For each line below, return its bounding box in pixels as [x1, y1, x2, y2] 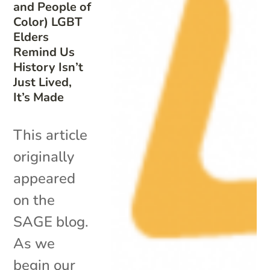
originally [13, 146, 75, 166]
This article [13, 125, 88, 145]
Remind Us [13, 43, 75, 60]
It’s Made [13, 89, 64, 105]
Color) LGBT [13, 13, 83, 30]
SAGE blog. [13, 212, 89, 231]
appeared [13, 168, 76, 188]
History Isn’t [13, 58, 84, 75]
